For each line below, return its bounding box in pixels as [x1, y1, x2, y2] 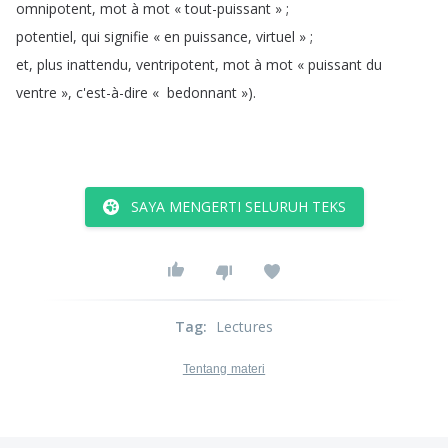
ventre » [16, 83, 68, 102]
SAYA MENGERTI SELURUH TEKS [130, 197, 346, 216]
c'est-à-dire [76, 83, 148, 102]
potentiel [16, 27, 73, 46]
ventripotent [136, 55, 215, 74]
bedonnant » [167, 83, 248, 102]
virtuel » [256, 27, 310, 46]
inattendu [67, 55, 128, 74]
